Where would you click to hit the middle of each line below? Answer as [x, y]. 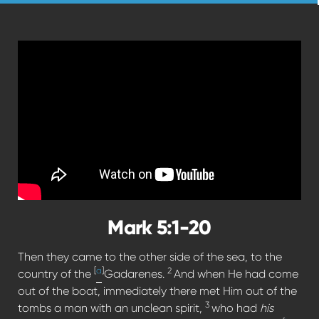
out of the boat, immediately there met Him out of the [157, 291]
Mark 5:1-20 [159, 227]
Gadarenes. [136, 273]
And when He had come [236, 273]
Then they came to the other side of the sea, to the [150, 256]
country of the [56, 273]
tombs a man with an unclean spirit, [111, 308]
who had [236, 308]
